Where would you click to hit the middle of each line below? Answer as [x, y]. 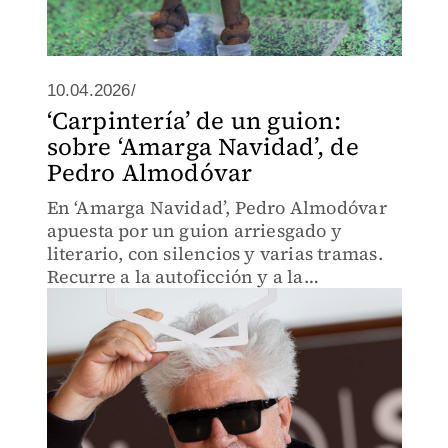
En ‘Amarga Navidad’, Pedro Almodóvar [216, 207]
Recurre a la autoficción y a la [175, 276]
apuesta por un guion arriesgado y [194, 230]
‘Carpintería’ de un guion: [193, 120]
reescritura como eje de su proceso [195, 299]
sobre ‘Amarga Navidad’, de [202, 146]
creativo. [84, 322]
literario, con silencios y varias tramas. [214, 253]
